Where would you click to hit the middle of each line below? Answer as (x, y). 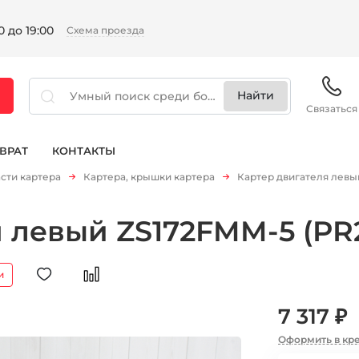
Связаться (332, 109)
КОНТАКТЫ (84, 150)
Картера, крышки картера (149, 177)
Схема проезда (105, 30)
